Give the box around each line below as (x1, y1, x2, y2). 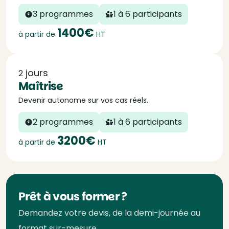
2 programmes (33, 116, 93, 128)
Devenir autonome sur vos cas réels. (18, 95, 148, 105)
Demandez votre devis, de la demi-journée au (18, 207, 200, 219)
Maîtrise (28, 78, 63, 94)
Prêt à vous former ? (18, 189, 127, 204)
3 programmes (33, 8, 93, 20)
